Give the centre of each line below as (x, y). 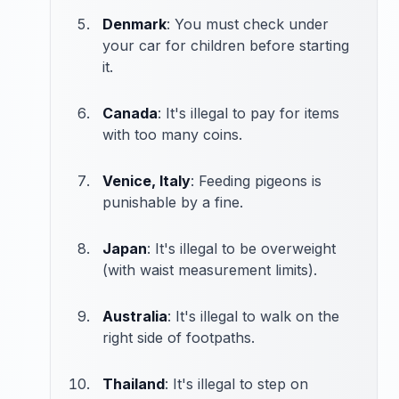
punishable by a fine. (173, 202)
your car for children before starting (226, 45)
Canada (130, 113)
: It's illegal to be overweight (241, 248)
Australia (135, 316)
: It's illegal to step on (236, 383)
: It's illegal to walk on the (253, 316)
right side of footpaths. (179, 337)
